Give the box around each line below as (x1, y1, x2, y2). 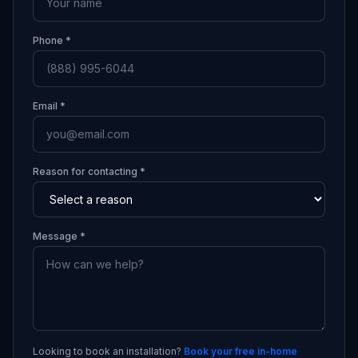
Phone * (33, 34, 71, 46)
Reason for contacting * (33, 165, 145, 177)
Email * (33, 100, 66, 112)
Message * (33, 230, 86, 242)
